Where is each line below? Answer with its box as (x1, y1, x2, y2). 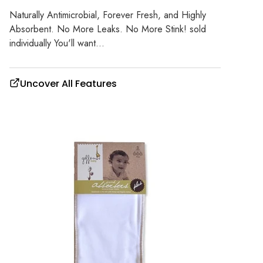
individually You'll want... (9, 36, 104, 50)
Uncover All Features (20, 77, 117, 91)
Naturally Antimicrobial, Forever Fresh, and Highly (9, 8, 206, 22)
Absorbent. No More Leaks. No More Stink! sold (9, 22, 206, 36)
